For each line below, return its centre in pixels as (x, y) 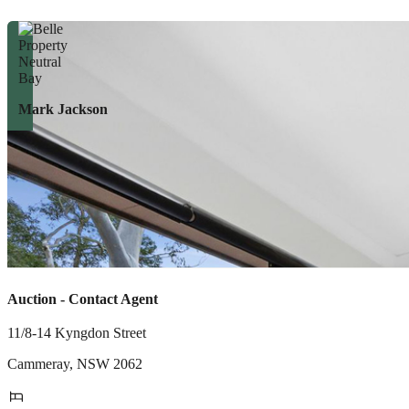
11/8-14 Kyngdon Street (77, 333)
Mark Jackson (63, 109)
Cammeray (38, 364)
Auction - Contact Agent (83, 299)
